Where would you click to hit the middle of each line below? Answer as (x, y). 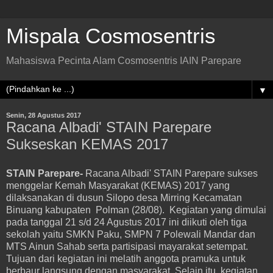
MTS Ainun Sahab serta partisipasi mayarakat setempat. (127, 246)
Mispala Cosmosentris (111, 36)
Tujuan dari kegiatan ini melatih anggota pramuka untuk (126, 258)
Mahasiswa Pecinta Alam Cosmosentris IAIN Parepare (124, 61)
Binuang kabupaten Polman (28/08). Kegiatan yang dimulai (136, 210)
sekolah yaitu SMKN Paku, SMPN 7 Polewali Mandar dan (131, 234)
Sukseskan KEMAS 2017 (87, 144)
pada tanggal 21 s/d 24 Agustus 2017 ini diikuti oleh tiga (126, 222)
